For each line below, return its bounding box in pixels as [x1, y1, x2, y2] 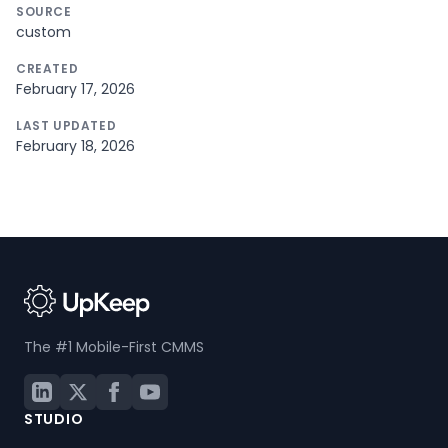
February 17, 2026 [16, 78, 135, 99]
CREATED [16, 59, 79, 77]
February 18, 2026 [16, 135, 135, 156]
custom [16, 21, 71, 42]
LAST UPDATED [16, 116, 117, 134]
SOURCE [16, 2, 72, 20]
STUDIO [24, 409, 84, 429]
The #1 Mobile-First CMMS [24, 337, 204, 357]
